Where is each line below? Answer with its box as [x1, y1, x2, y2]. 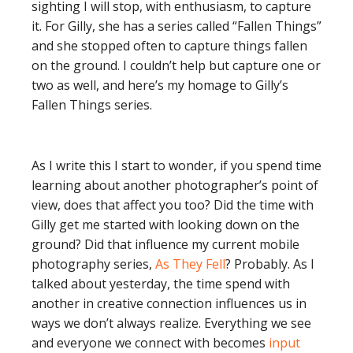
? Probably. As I [225, 255, 314, 273]
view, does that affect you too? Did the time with [32, 196, 314, 214]
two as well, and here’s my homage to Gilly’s [32, 76, 288, 94]
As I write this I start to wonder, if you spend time [32, 157, 321, 174]
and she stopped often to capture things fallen [32, 37, 307, 54]
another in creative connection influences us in [32, 295, 307, 312]
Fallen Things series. [32, 96, 152, 113]
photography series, [32, 255, 155, 273]
